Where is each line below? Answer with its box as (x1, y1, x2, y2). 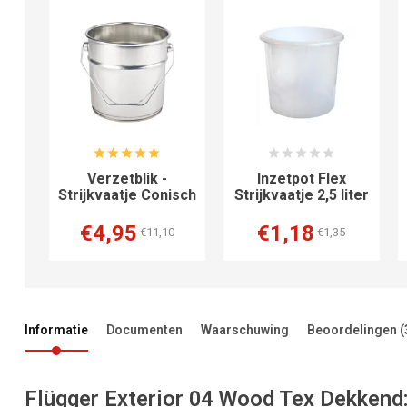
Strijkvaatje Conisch (57, 186, 196, 204)
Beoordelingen (307, 323, 401, 338)
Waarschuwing (201, 323, 290, 338)
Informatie (25, 323, 89, 338)
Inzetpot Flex (256, 170, 346, 188)
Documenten (106, 323, 184, 338)
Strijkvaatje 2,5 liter (233, 186, 369, 204)
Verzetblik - (86, 170, 167, 188)
